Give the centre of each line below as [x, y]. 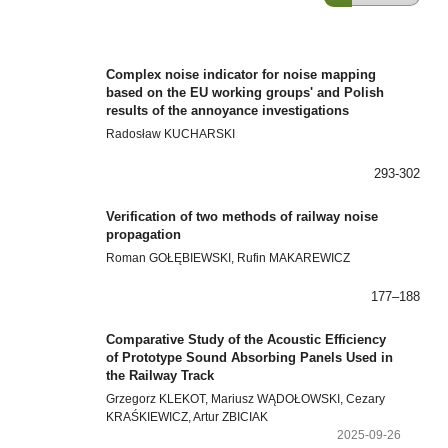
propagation [144, 234]
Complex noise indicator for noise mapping [241, 75]
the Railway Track [160, 376]
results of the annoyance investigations [228, 111]
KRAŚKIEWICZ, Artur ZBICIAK [187, 416]
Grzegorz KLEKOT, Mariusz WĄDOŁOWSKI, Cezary [246, 398]
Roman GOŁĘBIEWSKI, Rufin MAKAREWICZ [228, 257]
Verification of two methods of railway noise [242, 216]
